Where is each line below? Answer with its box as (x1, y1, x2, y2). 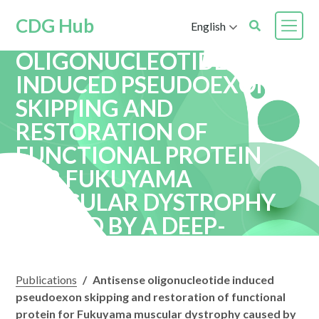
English (190, 19, 226, 33)
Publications (16, 273, 78, 286)
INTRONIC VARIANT (16, 235, 231, 263)
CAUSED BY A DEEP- (16, 211, 226, 239)
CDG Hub (16, 14, 95, 37)
